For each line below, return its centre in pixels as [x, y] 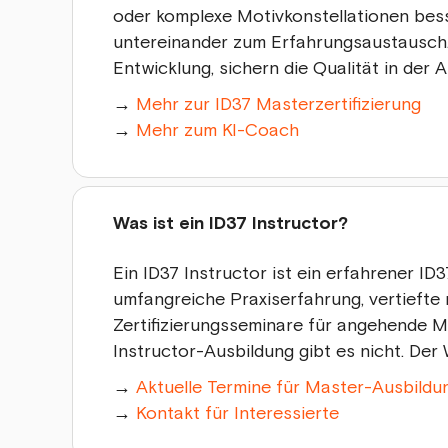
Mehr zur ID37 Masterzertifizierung [278, 104]
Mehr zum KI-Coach [217, 130]
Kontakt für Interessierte [237, 413]
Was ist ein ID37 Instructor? [230, 223]
